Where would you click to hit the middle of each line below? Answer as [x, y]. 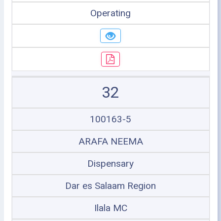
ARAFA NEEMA [110, 141]
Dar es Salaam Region [110, 185]
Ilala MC [110, 208]
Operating [110, 13]
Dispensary [110, 163]
